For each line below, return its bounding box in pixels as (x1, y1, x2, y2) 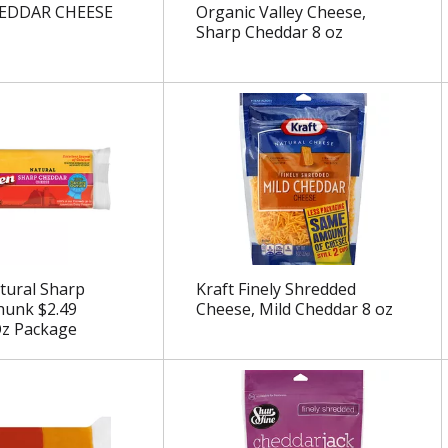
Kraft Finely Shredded (195, 278, 356, 301)
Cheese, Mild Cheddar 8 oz (195, 298, 393, 321)
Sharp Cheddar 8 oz (195, 21, 343, 44)
